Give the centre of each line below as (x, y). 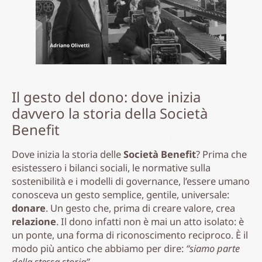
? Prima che (221, 154)
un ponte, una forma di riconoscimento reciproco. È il (130, 235)
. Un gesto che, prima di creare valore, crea (140, 208)
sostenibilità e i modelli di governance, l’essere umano (131, 181)
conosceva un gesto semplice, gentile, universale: (120, 194)
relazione (34, 221)
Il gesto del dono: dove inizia (106, 96)
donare (29, 208)
